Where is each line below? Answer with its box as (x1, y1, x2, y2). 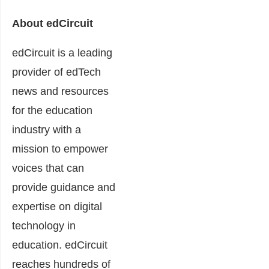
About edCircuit (12, 17, 96, 29)
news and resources (12, 85, 109, 97)
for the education (12, 104, 92, 116)
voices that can (12, 162, 84, 174)
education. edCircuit (12, 238, 107, 251)
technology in (12, 219, 76, 232)
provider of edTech (12, 65, 101, 78)
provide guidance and (12, 181, 115, 193)
